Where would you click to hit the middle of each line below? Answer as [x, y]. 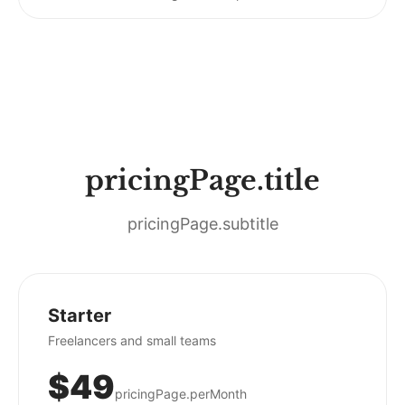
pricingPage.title [202, 180]
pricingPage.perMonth [181, 394]
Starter [80, 316]
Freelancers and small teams [132, 340]
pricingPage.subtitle [202, 224]
